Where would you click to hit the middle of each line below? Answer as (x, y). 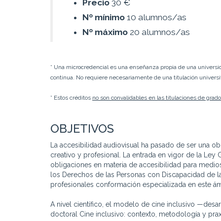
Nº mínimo (104, 18)
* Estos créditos (71, 98)
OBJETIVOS (82, 129)
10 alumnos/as (156, 18)
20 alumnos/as (159, 32)
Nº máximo (105, 32)
